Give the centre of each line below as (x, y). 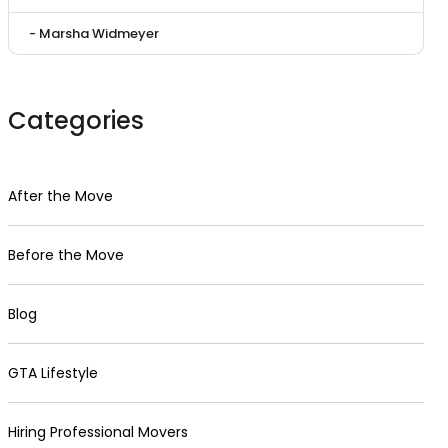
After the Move (60, 196)
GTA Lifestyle (53, 373)
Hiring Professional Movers (98, 432)
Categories (76, 120)
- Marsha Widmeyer (94, 33)
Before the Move (66, 255)
